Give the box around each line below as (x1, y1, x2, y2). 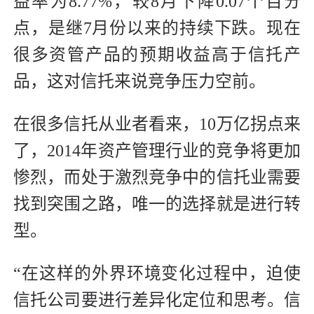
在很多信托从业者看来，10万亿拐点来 (13, 114, 301, 133)
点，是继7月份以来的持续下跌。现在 (13, 18, 301, 37)
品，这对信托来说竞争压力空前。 (13, 71, 266, 90)
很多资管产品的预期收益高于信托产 (13, 45, 301, 64)
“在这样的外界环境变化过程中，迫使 (13, 264, 301, 282)
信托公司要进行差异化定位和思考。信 (13, 290, 301, 309)
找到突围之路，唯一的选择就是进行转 (13, 194, 301, 213)
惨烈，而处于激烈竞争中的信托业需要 (13, 168, 301, 186)
